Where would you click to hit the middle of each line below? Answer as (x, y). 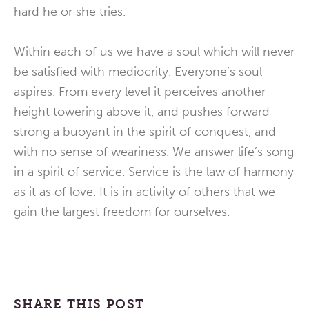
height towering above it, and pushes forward (142, 112)
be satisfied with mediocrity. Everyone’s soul (138, 72)
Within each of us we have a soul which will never (154, 52)
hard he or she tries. (70, 12)
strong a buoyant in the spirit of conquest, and (145, 132)
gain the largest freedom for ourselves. (122, 212)
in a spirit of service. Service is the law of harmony (154, 172)
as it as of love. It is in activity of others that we (144, 192)
